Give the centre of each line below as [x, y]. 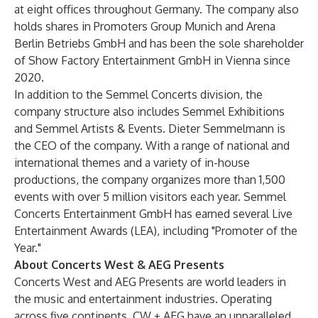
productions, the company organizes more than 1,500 [150, 180]
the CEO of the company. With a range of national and [152, 146]
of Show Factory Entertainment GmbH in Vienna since [152, 60]
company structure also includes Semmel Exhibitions [149, 111]
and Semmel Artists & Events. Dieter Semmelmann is [150, 128]
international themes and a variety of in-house [132, 163]
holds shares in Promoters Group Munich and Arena [145, 26]
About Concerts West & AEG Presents [119, 265]
